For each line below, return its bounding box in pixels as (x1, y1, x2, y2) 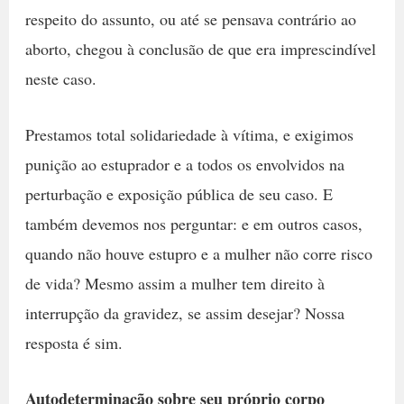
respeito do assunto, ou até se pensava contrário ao (24, 7, 356, 30)
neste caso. (24, 67, 102, 89)
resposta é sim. (24, 331, 128, 353)
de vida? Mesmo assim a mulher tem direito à (24, 271, 325, 294)
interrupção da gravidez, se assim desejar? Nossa (24, 301, 344, 324)
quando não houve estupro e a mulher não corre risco (24, 242, 372, 264)
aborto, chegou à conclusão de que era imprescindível (24, 37, 376, 60)
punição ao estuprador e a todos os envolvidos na (24, 152, 344, 175)
